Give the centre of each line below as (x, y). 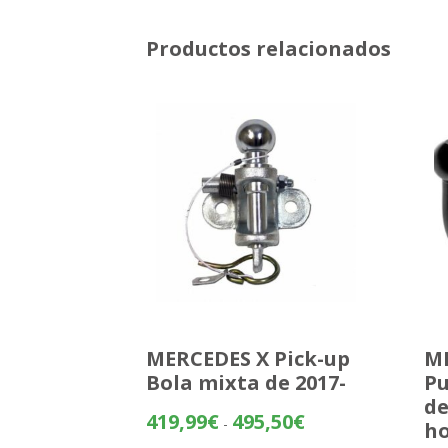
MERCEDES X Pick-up (248, 358)
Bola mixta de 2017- (246, 382)
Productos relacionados (269, 48)
